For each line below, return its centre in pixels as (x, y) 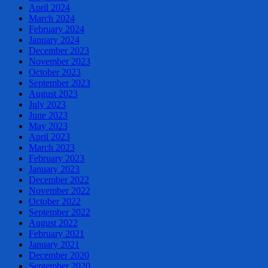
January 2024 (54, 39)
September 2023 (60, 83)
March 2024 (52, 18)
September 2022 (60, 212)
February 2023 (57, 158)
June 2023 (48, 115)
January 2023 (54, 169)
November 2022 (60, 190)
